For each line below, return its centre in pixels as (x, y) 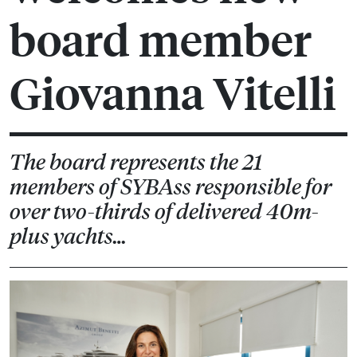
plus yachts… (68, 236)
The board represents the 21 (136, 162)
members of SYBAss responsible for (171, 186)
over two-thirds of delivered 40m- (164, 211)
